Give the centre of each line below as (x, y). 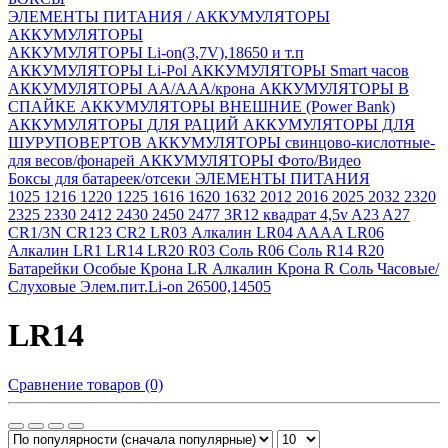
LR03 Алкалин (203, 232)
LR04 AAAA (301, 232)
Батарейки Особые (74, 268)
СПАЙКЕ (44, 106)
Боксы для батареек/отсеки (101, 178)
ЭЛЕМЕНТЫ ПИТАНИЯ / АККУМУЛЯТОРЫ (169, 16)
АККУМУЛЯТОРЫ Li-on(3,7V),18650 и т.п (156, 52)
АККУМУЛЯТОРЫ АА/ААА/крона (133, 88)
